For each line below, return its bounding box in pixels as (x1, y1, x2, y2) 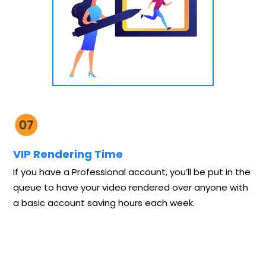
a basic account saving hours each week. (13, 197, 195, 210)
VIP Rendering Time (13, 147, 123, 162)
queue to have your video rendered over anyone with (13, 181, 248, 194)
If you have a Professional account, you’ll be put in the (13, 166, 251, 179)
